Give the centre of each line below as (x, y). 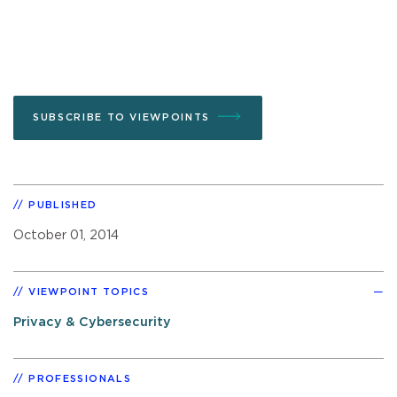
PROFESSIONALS (80, 378)
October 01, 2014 (66, 235)
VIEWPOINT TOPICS (89, 292)
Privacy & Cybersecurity (92, 322)
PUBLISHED (63, 205)
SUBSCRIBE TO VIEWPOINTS (121, 117)
